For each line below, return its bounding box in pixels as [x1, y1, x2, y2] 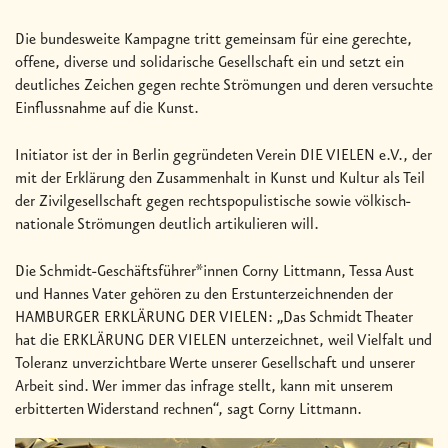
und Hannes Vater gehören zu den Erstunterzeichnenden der [15, 286, 393, 305]
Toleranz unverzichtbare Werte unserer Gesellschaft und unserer [15, 355, 415, 374]
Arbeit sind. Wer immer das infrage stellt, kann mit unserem [15, 378, 393, 397]
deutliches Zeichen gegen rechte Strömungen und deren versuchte [15, 77, 433, 96]
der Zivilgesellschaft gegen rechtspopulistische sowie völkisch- [15, 193, 411, 212]
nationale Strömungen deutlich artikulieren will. [15, 216, 319, 235]
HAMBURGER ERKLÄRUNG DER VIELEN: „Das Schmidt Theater [15, 309, 413, 328]
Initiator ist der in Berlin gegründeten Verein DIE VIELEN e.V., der [15, 147, 432, 166]
